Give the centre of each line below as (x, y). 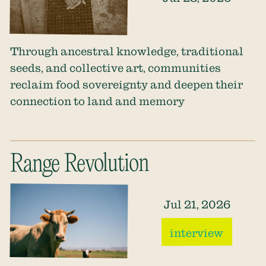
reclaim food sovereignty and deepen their (127, 84)
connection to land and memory (98, 101)
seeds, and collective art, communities (116, 67)
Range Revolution (80, 165)
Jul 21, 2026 (197, 204)
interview (197, 232)
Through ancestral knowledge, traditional (127, 51)
